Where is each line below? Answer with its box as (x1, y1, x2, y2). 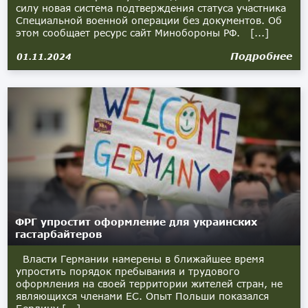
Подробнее (230, 50, 292, 62)
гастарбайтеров (15, 228, 102, 240)
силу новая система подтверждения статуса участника (16, 2, 287, 14)
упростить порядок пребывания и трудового (16, 265, 241, 277)
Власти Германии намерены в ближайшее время (16, 253, 265, 265)
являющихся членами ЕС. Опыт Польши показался (16, 290, 269, 302)
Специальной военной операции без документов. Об (16, 14, 283, 26)
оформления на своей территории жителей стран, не (16, 278, 283, 289)
